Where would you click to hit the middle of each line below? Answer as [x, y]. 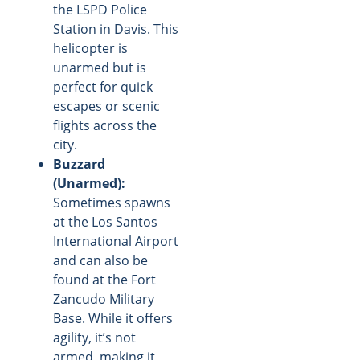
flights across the [105, 125]
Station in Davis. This [116, 29]
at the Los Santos [105, 221]
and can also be [100, 260]
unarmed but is [100, 67]
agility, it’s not [94, 337]
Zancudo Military [104, 299]
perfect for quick [103, 86]
